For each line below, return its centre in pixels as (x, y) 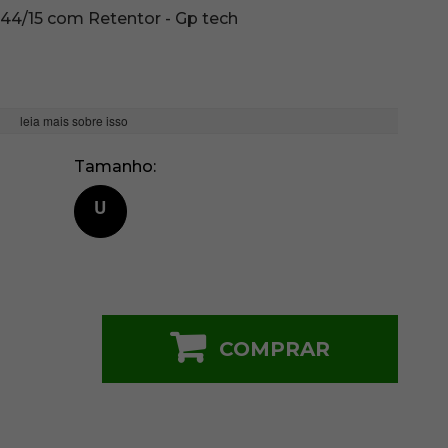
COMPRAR (274, 349)
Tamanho (113, 167)
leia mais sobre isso (73, 121)
